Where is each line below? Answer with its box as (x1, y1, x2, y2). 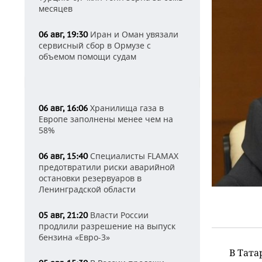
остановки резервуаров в (39, 173, 142, 184)
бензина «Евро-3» (39, 232, 110, 243)
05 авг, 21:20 (39, 210, 88, 220)
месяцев (39, 3, 73, 14)
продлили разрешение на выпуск (39, 220, 175, 232)
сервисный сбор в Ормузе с (39, 40, 151, 51)
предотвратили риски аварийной (39, 161, 175, 173)
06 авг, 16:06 (39, 103, 88, 113)
